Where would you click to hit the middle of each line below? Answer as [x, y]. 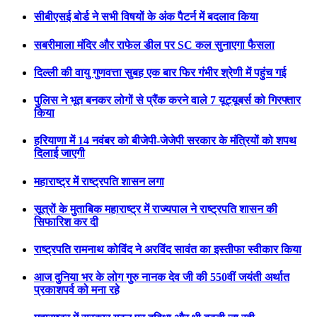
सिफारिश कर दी [66, 221]
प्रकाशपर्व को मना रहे [77, 290]
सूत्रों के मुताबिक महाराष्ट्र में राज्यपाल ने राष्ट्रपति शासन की [156, 209]
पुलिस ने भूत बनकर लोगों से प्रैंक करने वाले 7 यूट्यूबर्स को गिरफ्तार [167, 100]
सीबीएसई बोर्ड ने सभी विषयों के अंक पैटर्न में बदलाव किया [146, 17]
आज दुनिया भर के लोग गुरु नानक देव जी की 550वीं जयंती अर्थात [162, 277]
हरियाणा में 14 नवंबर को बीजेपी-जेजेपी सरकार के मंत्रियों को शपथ [165, 141]
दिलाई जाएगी [59, 154]
